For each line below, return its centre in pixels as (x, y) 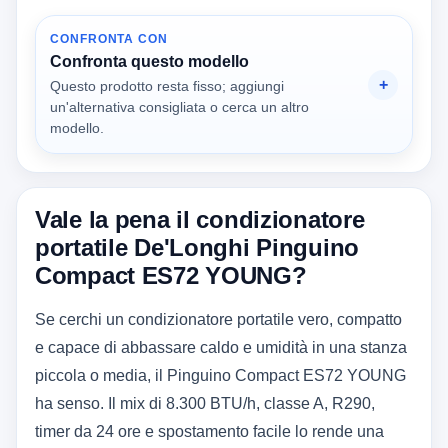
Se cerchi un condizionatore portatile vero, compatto (218, 320)
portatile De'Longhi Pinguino (197, 248)
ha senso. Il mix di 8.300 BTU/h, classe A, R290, (205, 404)
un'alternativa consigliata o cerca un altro (179, 107)
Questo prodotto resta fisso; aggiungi (167, 86)
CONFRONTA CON (109, 39)
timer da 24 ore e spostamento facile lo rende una (209, 432)
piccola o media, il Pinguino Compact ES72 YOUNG (220, 376)
